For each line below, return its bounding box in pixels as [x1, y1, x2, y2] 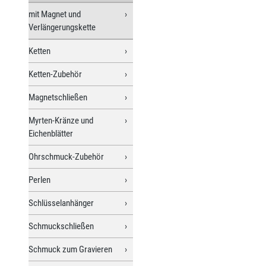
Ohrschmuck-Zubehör [28, 151, 104, 162]
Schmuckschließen [28, 220, 94, 232]
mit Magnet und [28, 8, 81, 20]
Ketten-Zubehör [28, 68, 82, 80]
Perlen [28, 174, 50, 185]
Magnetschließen [28, 91, 87, 103]
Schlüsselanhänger [28, 197, 94, 208]
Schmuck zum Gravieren [28, 243, 112, 255]
